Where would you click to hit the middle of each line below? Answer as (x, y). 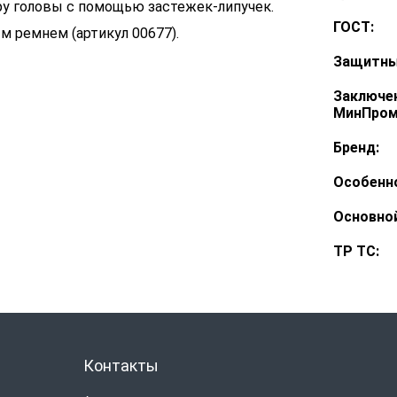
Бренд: (356, 148)
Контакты (121, 366)
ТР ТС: (356, 251)
